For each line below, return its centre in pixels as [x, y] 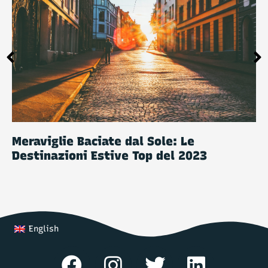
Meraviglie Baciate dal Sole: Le [103, 141]
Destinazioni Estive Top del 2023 [109, 155]
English [43, 229]
